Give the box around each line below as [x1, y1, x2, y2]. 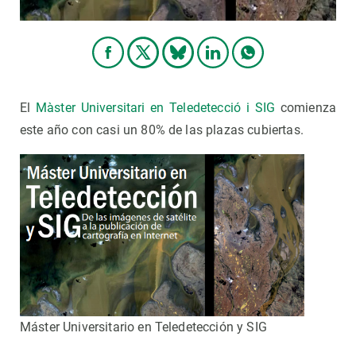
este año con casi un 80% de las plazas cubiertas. [20, 122, 308, 138]
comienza [275, 100, 336, 116]
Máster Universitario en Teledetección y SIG [20, 319, 267, 335]
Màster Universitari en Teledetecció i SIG [35, 100, 276, 116]
